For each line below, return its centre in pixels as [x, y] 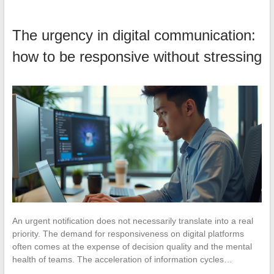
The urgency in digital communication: [134, 35]
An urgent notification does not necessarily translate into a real [132, 221]
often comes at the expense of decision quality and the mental [132, 247]
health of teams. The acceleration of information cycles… [122, 260]
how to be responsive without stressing [137, 57]
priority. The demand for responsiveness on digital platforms [128, 234]
